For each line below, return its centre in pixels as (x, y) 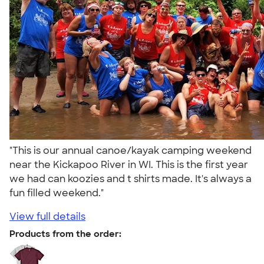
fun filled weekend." (59, 193)
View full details (47, 216)
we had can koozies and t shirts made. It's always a (131, 179)
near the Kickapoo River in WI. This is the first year (129, 164)
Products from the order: (65, 234)
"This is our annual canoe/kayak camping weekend (131, 150)
